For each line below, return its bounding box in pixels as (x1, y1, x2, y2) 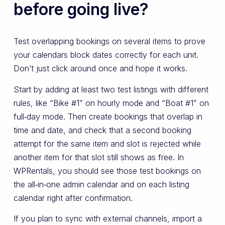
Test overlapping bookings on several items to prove (13, 36, 205, 47)
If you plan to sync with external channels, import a (13, 213, 202, 224)
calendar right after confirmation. (13, 192, 133, 203)
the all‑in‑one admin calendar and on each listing (13, 179, 189, 189)
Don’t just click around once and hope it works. (13, 63, 187, 74)
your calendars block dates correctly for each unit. (13, 50, 198, 60)
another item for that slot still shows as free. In (13, 152, 184, 162)
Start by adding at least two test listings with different (13, 84, 208, 94)
